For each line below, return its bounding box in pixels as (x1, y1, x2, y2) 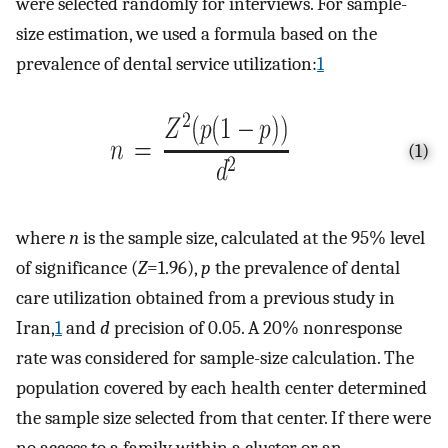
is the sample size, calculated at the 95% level (79, 226, 425, 249)
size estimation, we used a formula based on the (16, 22, 377, 45)
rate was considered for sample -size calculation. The (16, 346, 414, 369)
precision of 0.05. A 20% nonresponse (110, 316, 402, 339)
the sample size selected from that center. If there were (16, 406, 431, 429)
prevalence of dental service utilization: (16, 52, 317, 75)
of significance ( (16, 256, 138, 279)
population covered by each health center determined (16, 376, 427, 399)
